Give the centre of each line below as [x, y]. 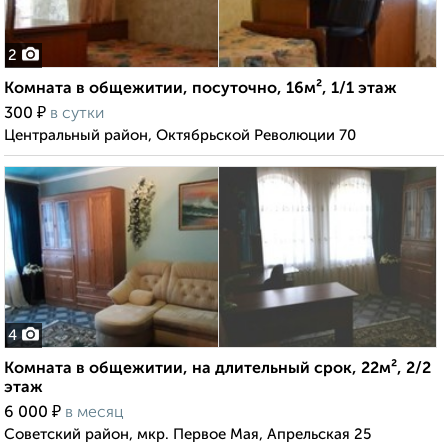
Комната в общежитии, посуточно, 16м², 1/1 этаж [200, 89]
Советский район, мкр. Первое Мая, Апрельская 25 [187, 435]
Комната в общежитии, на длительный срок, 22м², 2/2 [217, 369]
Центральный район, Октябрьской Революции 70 [180, 136]
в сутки [77, 114]
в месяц [94, 413]
